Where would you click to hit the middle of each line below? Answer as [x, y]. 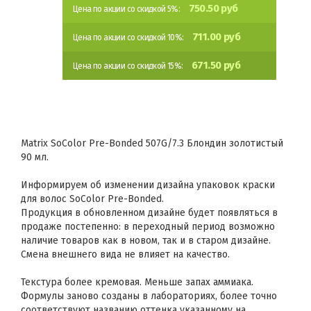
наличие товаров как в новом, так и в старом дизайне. [146, 241]
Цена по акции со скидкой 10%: [129, 37]
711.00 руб [216, 37]
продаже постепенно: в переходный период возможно [148, 227]
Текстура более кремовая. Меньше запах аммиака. [137, 282]
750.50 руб [213, 8]
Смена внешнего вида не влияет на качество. [125, 254]
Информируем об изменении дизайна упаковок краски [148, 185]
